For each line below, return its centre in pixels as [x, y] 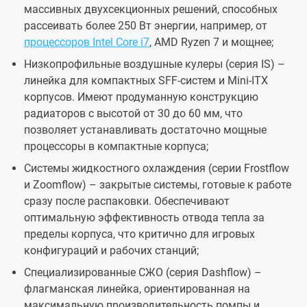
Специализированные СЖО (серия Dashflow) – [143, 273]
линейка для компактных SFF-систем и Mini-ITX [146, 81]
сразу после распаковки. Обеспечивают [127, 201]
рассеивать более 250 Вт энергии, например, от [146, 26]
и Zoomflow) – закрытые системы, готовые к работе [158, 185]
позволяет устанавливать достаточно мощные [145, 130]
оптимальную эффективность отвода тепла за [144, 218]
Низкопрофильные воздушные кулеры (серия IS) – [155, 64]
